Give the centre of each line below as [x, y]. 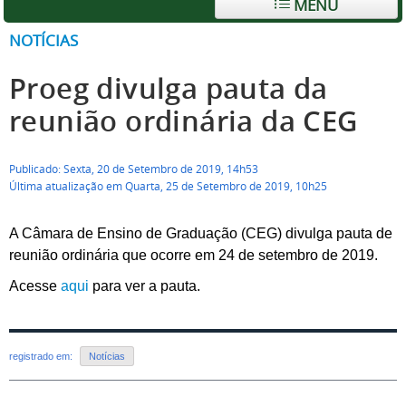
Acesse [35, 286]
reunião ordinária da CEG [184, 121]
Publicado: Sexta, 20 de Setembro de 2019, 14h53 [134, 169]
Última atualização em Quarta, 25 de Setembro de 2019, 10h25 [168, 186]
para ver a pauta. [145, 286]
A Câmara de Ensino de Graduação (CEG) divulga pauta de [201, 233]
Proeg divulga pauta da [169, 88]
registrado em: [42, 357]
